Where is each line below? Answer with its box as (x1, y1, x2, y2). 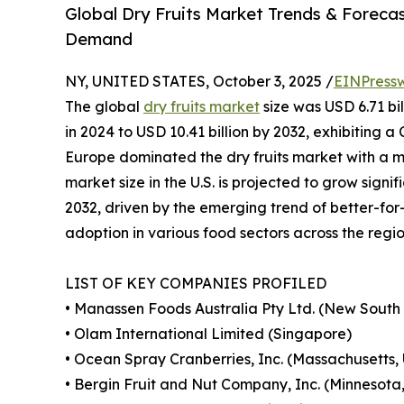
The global (65, 97, 143, 116)
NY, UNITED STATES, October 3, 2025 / (65, 72, 334, 91)
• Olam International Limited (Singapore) (65, 325, 352, 344)
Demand (65, 29, 133, 50)
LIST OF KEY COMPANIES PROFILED (65, 274, 326, 293)
